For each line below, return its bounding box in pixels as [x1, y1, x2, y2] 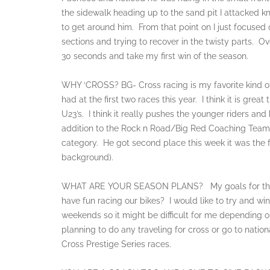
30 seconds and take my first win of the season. [61, 51, 248, 61]
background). [61, 152, 113, 162]
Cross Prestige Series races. [61, 239, 171, 249]
